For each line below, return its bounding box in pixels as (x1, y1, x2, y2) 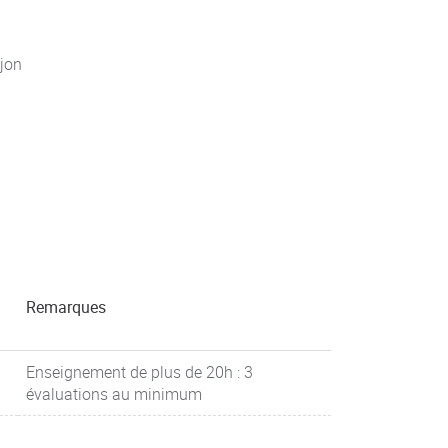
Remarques (26, 296, 106, 318)
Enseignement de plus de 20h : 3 (26, 361, 253, 383)
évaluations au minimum (26, 383, 202, 405)
